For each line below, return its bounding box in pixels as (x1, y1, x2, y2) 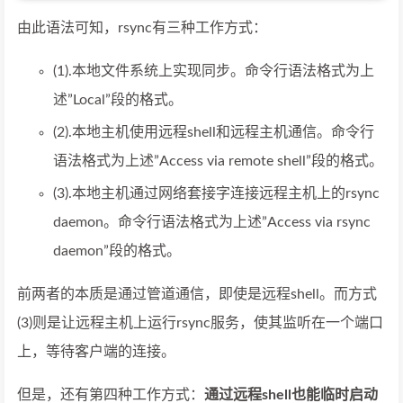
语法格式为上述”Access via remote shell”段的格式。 (53, 154, 383, 169)
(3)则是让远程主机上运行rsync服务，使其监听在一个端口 (17, 316, 383, 331)
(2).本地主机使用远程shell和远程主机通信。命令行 (53, 125, 374, 140)
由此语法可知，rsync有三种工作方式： (17, 21, 267, 36)
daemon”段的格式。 (53, 244, 181, 259)
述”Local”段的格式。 (53, 93, 183, 108)
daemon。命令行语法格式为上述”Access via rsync (53, 215, 371, 230)
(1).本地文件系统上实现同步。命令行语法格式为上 (53, 64, 374, 79)
